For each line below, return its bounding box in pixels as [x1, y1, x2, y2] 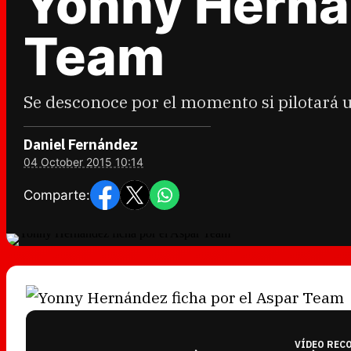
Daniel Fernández [24, 136, 138, 154]
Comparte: [24, 186, 90, 203]
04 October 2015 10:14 [24, 155, 143, 168]
